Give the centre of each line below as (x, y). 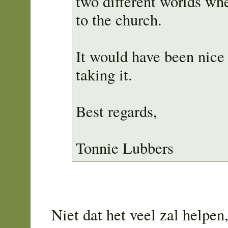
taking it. (104, 75)
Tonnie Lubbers (125, 148)
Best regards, (117, 111)
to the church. (119, 20)
